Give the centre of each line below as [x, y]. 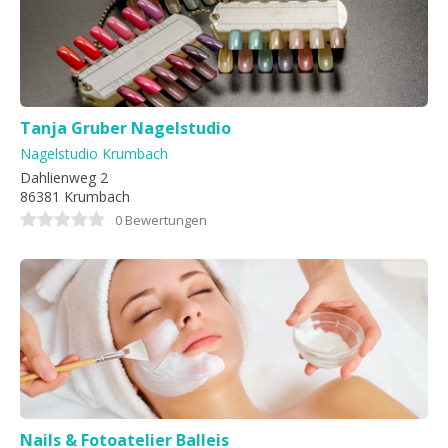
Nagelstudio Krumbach [94, 153]
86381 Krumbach [75, 196]
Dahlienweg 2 [64, 177]
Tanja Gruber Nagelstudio [125, 128]
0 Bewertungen [161, 220]
